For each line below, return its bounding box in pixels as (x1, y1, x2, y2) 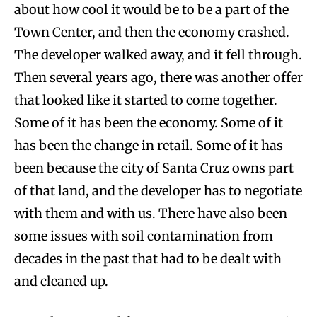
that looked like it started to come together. (14, 91, 277, 108)
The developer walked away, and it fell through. (14, 46, 302, 63)
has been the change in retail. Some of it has (14, 137, 283, 154)
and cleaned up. (14, 272, 108, 289)
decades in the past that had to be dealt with (14, 250, 282, 267)
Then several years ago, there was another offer (14, 69, 303, 86)
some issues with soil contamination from (14, 227, 273, 244)
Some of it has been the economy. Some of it (14, 114, 283, 131)
